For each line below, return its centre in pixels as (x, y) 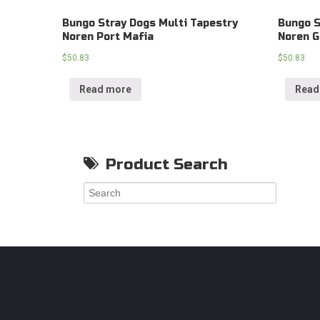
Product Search (167, 164)
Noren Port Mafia (108, 37)
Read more (105, 90)
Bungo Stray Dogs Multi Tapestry (150, 24)
